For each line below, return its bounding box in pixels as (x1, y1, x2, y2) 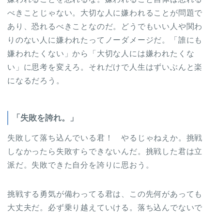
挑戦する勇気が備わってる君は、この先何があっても (7, 189, 203, 198)
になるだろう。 (7, 76, 64, 85)
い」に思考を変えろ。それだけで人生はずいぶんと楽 (7, 62, 203, 71)
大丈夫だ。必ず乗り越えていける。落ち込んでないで (7, 203, 203, 212)
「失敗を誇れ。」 (12, 113, 78, 123)
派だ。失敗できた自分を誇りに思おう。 (7, 160, 154, 169)
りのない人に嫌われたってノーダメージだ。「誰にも (7, 35, 203, 44)
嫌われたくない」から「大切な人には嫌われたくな (7, 49, 195, 58)
